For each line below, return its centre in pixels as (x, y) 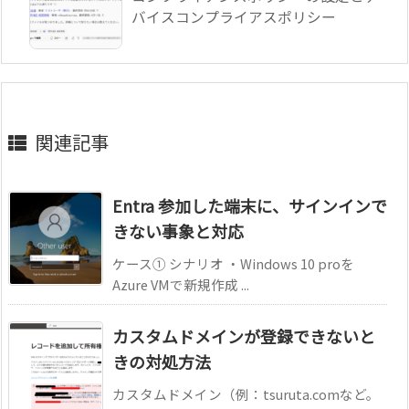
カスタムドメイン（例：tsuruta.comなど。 (246, 393)
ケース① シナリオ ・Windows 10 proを (233, 263)
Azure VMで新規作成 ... (181, 284)
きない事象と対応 (178, 231)
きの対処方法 (162, 361)
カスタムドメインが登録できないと (244, 336)
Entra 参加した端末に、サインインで (250, 205)
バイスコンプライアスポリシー (234, 16)
